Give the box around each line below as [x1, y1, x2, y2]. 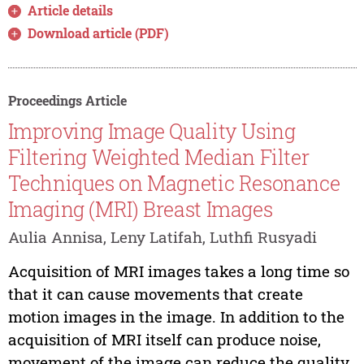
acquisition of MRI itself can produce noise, [7, 328, 321, 349]
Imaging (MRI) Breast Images [7, 195, 273, 223]
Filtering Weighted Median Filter [7, 143, 310, 171]
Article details [28, 2, 114, 19]
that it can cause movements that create [7, 283, 303, 304]
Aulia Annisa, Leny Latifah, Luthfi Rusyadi [7, 226, 317, 247]
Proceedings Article [7, 92, 127, 110]
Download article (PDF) [28, 24, 170, 42]
